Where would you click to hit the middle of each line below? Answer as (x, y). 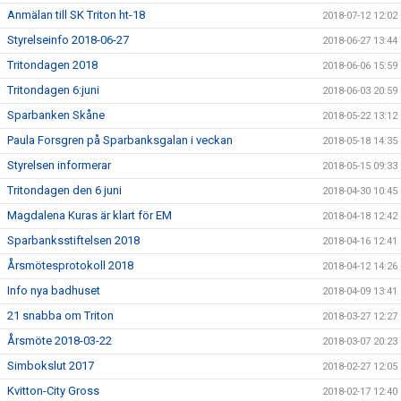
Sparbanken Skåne (56, 115)
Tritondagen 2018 (52, 65)
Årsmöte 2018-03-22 (60, 341)
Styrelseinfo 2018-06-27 (68, 40)
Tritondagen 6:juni (53, 90)
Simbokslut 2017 (51, 366)
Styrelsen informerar (59, 165)
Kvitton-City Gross (53, 391)
